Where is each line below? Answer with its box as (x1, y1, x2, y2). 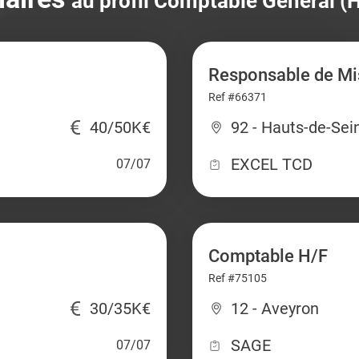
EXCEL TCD (231, 155, 313, 174)
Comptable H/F (208, 246, 328, 266)
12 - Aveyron (231, 299, 319, 318)
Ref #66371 (208, 91, 267, 103)
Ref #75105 (208, 272, 267, 284)
